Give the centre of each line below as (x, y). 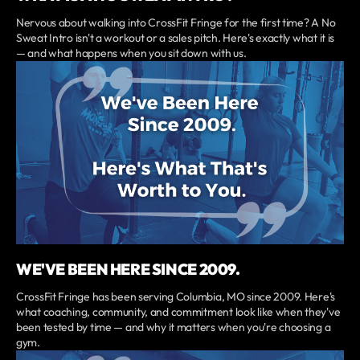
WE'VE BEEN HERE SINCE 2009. (128, 269)
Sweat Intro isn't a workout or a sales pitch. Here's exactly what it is (176, 38)
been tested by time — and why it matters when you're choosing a (174, 327)
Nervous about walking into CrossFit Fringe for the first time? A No (176, 23)
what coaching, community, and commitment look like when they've (178, 311)
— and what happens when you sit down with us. (131, 53)
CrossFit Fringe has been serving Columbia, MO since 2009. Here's (176, 296)
